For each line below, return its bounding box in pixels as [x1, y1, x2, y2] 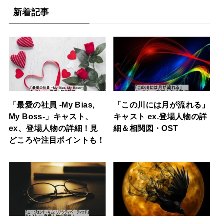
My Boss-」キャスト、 [8, 112, 93, 121]
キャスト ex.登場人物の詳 [113, 112, 207, 121]
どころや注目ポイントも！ [8, 135, 105, 145]
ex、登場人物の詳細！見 [8, 124, 98, 133]
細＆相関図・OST [113, 124, 178, 133]
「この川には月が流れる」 [113, 100, 210, 109]
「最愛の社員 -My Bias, [8, 100, 95, 109]
